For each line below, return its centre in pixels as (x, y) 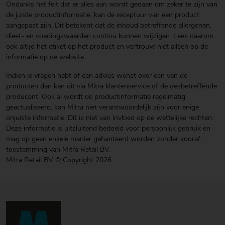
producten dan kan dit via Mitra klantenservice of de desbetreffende (111, 86)
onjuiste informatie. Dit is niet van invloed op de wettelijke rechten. (110, 118)
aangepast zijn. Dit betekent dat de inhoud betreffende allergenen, (109, 26)
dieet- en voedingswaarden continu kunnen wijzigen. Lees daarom (110, 36)
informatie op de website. (46, 57)
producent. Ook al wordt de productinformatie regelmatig (96, 97)
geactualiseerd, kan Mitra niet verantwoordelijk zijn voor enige (102, 107)
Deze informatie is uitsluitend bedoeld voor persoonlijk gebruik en (108, 129)
